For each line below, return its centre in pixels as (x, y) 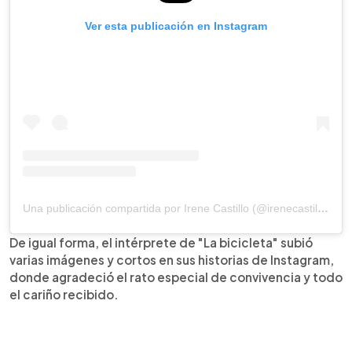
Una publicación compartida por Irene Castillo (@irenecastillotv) (323, 208)
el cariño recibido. (64, 294)
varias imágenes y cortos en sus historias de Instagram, (172, 259)
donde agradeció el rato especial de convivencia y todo (176, 277)
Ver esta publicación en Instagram (176, 26)
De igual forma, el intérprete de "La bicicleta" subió (161, 242)
